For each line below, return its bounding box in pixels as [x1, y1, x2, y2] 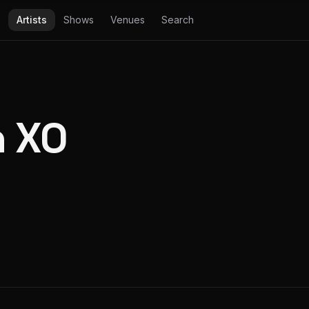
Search [161, 14, 194, 26]
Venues [110, 14, 145, 26]
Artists [16, 14, 47, 26]
